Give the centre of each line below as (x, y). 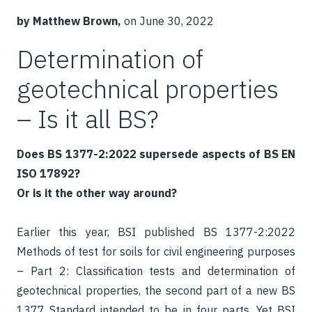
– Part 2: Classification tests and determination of (156, 271)
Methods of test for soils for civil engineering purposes (156, 251)
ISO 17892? (48, 173)
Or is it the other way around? (97, 193)
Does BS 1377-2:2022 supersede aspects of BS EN (156, 154)
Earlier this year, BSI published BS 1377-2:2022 (156, 232)
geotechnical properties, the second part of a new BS (156, 290)
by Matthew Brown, (69, 21)
